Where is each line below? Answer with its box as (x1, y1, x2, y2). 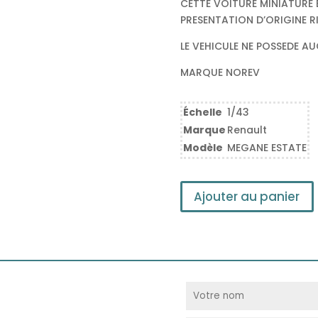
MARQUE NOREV (180, 65, 260, 79)
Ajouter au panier (194, 187, 300, 205)
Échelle (182, 105, 222, 120)
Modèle (182, 141, 223, 155)
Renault (226, 123, 267, 138)
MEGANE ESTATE (226, 141, 307, 155)
